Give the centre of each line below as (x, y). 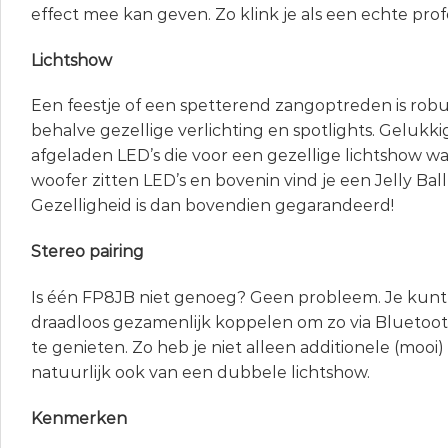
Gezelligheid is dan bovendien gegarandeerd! (212, 206)
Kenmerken (79, 418)
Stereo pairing (87, 252)
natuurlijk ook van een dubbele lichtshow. (200, 373)
